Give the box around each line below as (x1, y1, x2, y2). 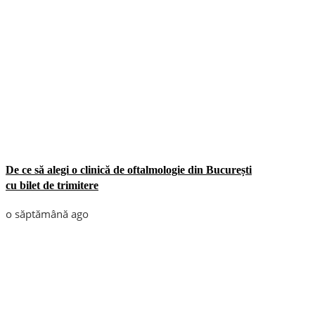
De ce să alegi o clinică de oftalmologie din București (6, 163, 252, 176)
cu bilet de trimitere (6, 179, 98, 191)
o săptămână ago (6, 206, 89, 221)
